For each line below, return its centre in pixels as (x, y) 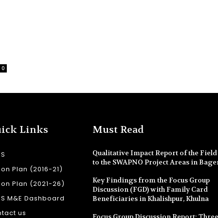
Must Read (118, 130)
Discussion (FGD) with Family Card (150, 189)
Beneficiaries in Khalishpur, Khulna (151, 199)
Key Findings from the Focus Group (151, 180)
